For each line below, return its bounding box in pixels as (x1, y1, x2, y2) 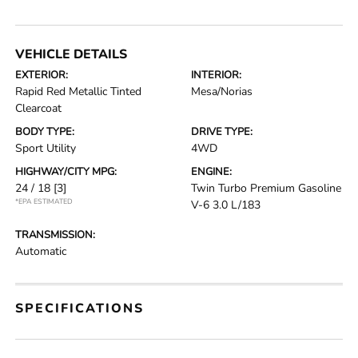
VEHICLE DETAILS (15, 46, 128, 63)
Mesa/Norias (191, 84, 253, 99)
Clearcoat (15, 101, 62, 116)
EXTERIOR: (15, 68, 69, 82)
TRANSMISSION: (15, 228, 96, 242)
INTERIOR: (191, 68, 241, 82)
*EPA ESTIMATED (15, 197, 74, 206)
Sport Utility (15, 141, 77, 156)
